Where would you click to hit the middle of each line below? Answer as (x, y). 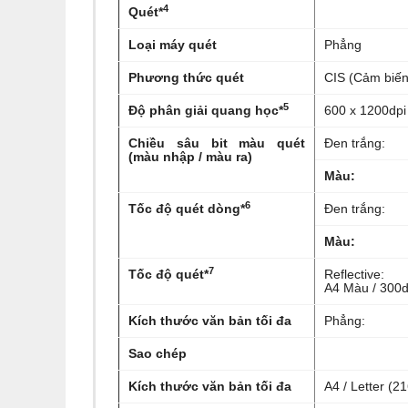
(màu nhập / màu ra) (190, 157)
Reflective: (354, 274)
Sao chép (158, 353)
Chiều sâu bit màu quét (217, 143)
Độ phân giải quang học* (206, 110)
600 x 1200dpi (365, 110)
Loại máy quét (173, 45)
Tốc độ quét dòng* (187, 209)
